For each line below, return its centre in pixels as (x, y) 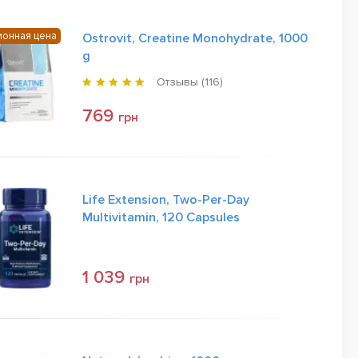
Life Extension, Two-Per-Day (166, 200)
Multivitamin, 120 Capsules (161, 217)
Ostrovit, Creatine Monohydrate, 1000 (195, 38)
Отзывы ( (181, 82)
